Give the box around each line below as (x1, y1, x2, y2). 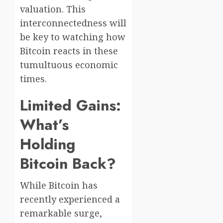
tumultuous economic (20, 59, 118, 71)
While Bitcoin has (20, 179, 98, 192)
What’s (20, 114, 69, 136)
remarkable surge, (20, 207, 102, 220)
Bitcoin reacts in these (20, 45, 118, 57)
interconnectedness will (20, 17, 126, 29)
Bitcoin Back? (20, 153, 116, 175)
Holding (20, 133, 75, 155)
